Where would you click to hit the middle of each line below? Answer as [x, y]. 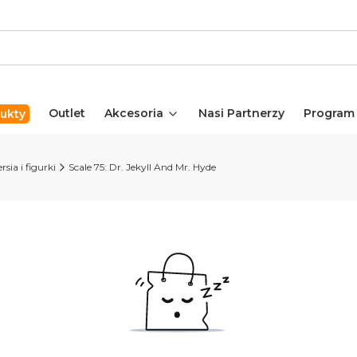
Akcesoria [133, 113]
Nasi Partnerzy [241, 113]
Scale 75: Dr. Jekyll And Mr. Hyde [142, 167]
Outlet [67, 113]
